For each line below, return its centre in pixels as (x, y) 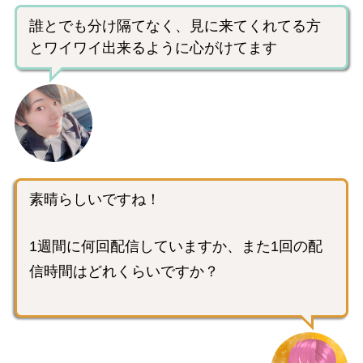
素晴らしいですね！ (95, 199)
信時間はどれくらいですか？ (124, 271)
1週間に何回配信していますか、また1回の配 (176, 246)
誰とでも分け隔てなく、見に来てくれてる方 (175, 26)
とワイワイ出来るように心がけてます (153, 47)
